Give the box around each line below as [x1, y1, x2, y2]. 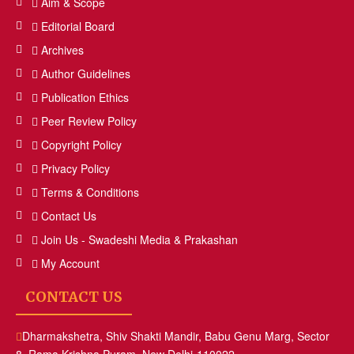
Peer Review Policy [41, 112, 137, 129]
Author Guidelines [41, 65, 130, 81]
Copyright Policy [41, 136, 122, 153]
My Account [41, 254, 100, 271]
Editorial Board [41, 17, 115, 34]
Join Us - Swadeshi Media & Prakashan [41, 231, 238, 247]
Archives [41, 41, 84, 58]
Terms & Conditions [41, 183, 139, 200]
